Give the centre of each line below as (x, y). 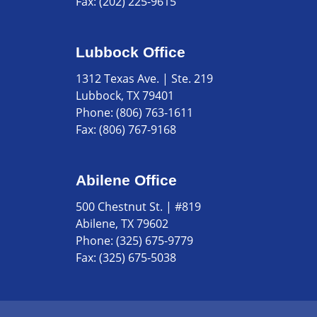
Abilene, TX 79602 (122, 224)
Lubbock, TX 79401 (125, 96)
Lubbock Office (130, 52)
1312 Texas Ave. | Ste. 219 (144, 79)
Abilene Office (126, 180)
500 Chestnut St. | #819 (138, 207)
